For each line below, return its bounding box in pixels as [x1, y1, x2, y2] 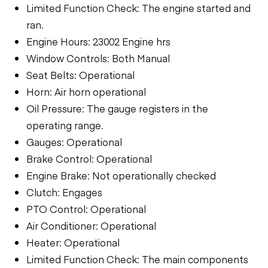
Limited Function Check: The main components [26, 252, 248, 266]
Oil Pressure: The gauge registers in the [26, 101, 208, 115]
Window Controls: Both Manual [26, 51, 170, 65]
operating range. [26, 118, 103, 132]
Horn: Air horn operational [26, 84, 146, 98]
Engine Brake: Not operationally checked [26, 168, 216, 182]
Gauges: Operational [26, 135, 122, 148]
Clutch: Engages [26, 185, 102, 199]
